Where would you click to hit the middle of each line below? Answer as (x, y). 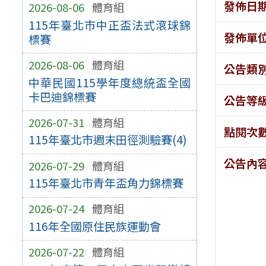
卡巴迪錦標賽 (62, 96)
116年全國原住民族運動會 (94, 226)
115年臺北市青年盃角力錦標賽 (106, 183)
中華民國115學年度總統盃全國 (110, 82)
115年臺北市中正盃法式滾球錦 (110, 25)
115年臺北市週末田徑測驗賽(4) (107, 140)
